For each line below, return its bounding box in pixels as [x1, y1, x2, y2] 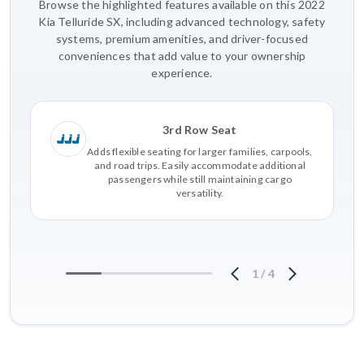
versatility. [175, 186, 224, 199]
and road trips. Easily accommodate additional [94, 158, 305, 171]
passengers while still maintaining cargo [108, 172, 292, 185]
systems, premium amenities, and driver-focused [55, 31, 309, 45]
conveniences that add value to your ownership [58, 48, 306, 63]
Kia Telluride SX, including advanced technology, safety [38, 14, 326, 28]
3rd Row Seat [162, 122, 237, 136]
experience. [151, 65, 213, 80]
